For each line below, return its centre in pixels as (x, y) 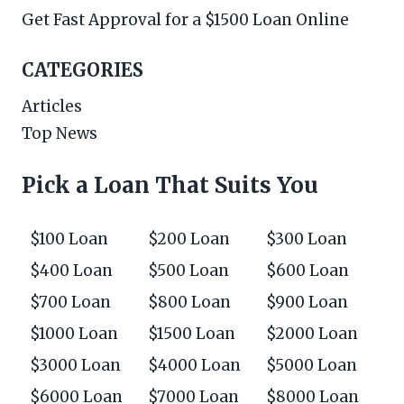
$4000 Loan (194, 365)
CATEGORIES (83, 69)
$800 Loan (189, 302)
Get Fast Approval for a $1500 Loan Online (185, 20)
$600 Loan (307, 270)
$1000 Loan (73, 333)
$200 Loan (188, 239)
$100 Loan (69, 239)
